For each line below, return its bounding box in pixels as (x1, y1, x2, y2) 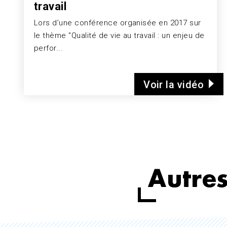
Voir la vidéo (143, 78, 204, 91)
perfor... (34, 43, 63, 53)
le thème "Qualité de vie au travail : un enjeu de (34, 30, 205, 40)
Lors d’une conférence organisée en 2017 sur (34, 18, 201, 27)
